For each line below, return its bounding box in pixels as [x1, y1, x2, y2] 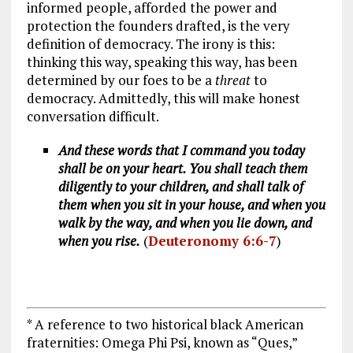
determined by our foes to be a [26, 70, 215, 89]
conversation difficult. [26, 106, 159, 125]
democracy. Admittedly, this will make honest [26, 88, 300, 107]
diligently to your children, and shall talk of [58, 176, 303, 195]
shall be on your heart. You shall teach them [58, 158, 308, 177]
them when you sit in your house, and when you [58, 195, 325, 214]
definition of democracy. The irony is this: [26, 34, 275, 53]
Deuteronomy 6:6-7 [147, 231, 277, 250]
